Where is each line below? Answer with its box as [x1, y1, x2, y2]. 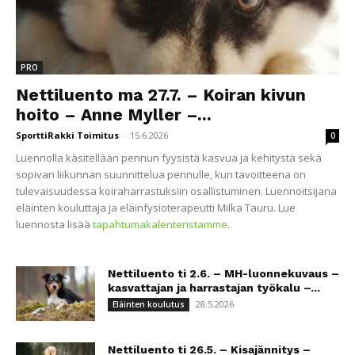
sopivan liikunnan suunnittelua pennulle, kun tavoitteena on [16, 167, 306, 182]
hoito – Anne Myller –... [16, 105, 212, 125]
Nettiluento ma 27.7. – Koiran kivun [16, 85, 306, 105]
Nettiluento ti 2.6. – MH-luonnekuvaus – [108, 267, 339, 281]
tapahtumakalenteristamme [93, 217, 227, 232]
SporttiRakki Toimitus [16, 129, 119, 142]
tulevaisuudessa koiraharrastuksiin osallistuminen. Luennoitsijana [16, 184, 337, 199]
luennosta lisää [16, 217, 93, 232]
